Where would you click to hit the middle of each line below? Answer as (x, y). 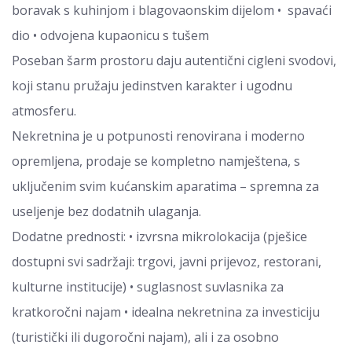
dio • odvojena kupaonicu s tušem (110, 35)
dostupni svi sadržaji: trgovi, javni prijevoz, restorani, (167, 262)
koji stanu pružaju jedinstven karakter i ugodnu (152, 86)
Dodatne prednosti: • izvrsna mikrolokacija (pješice (159, 236)
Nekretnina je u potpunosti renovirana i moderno (158, 136)
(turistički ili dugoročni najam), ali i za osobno (145, 337)
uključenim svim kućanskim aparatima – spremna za (165, 186)
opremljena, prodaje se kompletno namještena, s (156, 161)
